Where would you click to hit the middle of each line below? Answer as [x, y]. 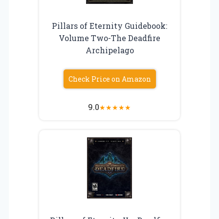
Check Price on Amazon [109, 79]
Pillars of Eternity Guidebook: [109, 25]
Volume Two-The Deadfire [109, 38]
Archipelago [109, 50]
